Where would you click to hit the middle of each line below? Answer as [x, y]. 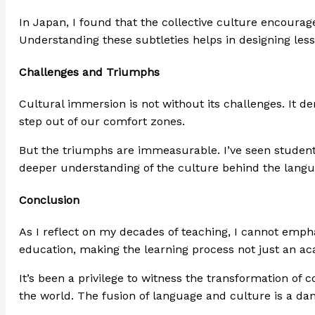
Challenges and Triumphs [89, 72]
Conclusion [49, 200]
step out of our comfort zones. [102, 121]
